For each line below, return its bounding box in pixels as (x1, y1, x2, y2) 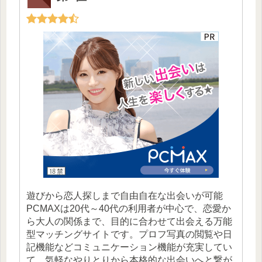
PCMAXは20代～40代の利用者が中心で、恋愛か (26, 204, 232, 214)
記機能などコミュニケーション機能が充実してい (26, 242, 233, 253)
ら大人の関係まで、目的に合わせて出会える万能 (26, 216, 233, 227)
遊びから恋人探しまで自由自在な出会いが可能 (26, 191, 223, 201)
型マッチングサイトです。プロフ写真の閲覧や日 (26, 229, 233, 240)
